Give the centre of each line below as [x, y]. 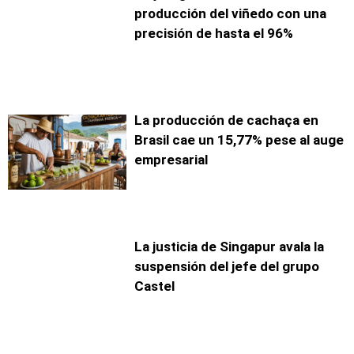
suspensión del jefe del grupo [227, 267]
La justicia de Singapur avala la [229, 247]
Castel [154, 286]
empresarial [171, 160]
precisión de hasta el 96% [214, 34]
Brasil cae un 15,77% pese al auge [239, 140]
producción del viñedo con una [230, 14]
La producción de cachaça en [226, 121]
